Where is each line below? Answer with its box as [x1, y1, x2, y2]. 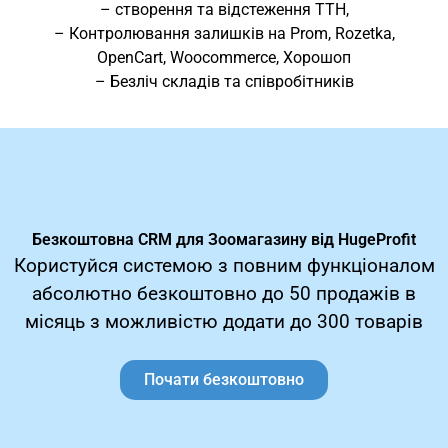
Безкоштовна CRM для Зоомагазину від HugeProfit [32, 230, 416, 250]
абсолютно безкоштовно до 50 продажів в [32, 282, 416, 306]
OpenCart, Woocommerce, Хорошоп [97, 47, 351, 67]
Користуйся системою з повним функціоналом [13, 254, 435, 278]
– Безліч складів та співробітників [94, 71, 354, 91]
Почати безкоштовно [144, 370, 304, 390]
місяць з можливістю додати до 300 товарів [25, 310, 423, 334]
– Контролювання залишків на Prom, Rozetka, [53, 23, 395, 43]
